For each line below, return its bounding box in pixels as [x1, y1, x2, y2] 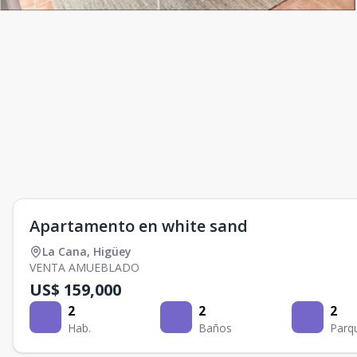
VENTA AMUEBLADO [29, 260, 139, 275]
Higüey [93, 244, 131, 259]
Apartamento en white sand [29, 215, 248, 237]
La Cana [42, 244, 87, 259]
